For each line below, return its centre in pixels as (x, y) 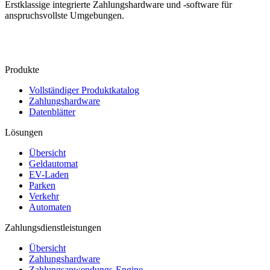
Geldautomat (53, 163)
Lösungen (24, 132)
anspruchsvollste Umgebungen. (64, 15)
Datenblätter (52, 111)
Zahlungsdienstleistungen (53, 227)
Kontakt (32, 42)
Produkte (22, 69)
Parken (42, 185)
